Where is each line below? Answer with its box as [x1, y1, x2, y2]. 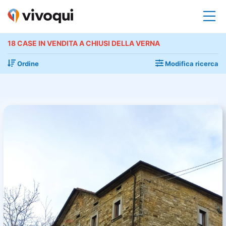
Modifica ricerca [163, 60, 218, 68]
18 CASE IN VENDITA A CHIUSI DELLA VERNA [8, 39, 160, 47]
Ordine [16, 60, 39, 68]
